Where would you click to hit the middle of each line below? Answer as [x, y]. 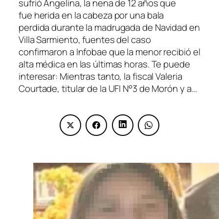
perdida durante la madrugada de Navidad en [109, 28]
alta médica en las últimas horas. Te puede [104, 64]
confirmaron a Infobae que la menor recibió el [109, 52]
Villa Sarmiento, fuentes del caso [85, 40]
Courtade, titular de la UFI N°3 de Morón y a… [108, 89]
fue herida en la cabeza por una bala [91, 15]
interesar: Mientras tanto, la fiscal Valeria [100, 77]
